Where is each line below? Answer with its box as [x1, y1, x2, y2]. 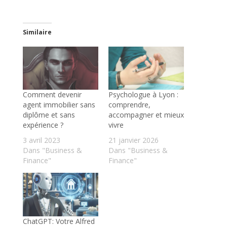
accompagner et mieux [108, 110, 184, 120]
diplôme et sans [22, 110, 75, 120]
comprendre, [108, 100, 150, 110]
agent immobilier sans [22, 100, 95, 110]
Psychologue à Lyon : [108, 90, 178, 100]
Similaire [22, 28, 52, 37]
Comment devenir [22, 90, 82, 100]
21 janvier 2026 [108, 135, 159, 145]
